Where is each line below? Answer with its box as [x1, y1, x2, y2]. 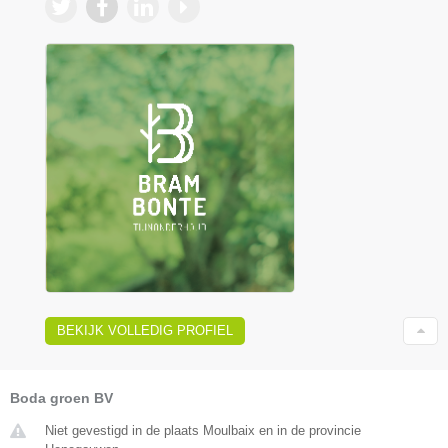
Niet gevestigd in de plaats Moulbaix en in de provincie [45, 423, 361, 439]
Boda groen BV [10, 390, 113, 407]
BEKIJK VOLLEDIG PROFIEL [57, 323, 233, 339]
